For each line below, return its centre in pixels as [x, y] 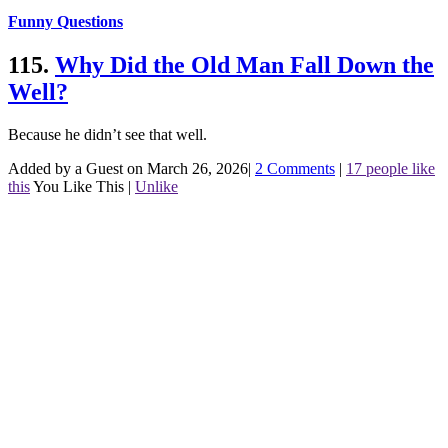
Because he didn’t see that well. [107, 135]
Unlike [156, 187]
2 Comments [295, 169]
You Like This [78, 187]
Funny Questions [65, 22]
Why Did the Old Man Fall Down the [244, 65]
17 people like [390, 169]
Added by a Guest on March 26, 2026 [128, 169]
